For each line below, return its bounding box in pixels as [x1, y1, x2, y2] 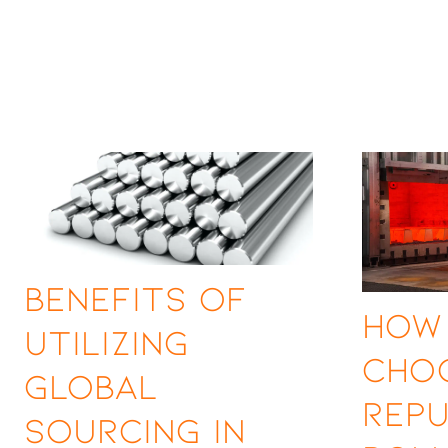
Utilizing [24, 320, 189, 362]
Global [24, 364, 158, 406]
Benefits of [24, 276, 247, 318]
